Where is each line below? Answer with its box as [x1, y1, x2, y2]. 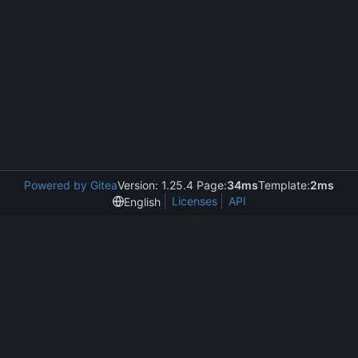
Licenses [171, 194, 217, 208]
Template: [258, 178, 310, 192]
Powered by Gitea [24, 178, 117, 192]
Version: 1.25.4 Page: [117, 178, 227, 192]
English [123, 194, 161, 209]
